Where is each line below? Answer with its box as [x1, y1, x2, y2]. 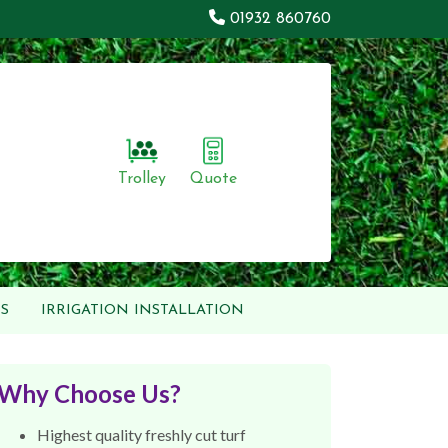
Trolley [117, 170, 166, 187]
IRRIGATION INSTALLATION [40, 303, 244, 319]
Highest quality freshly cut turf [37, 425, 246, 445]
